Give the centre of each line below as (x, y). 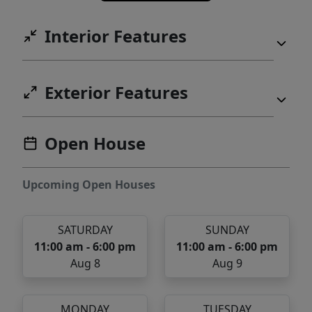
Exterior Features (116, 93)
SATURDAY (85, 230)
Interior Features (116, 36)
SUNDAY (227, 230)
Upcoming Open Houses (89, 185)
